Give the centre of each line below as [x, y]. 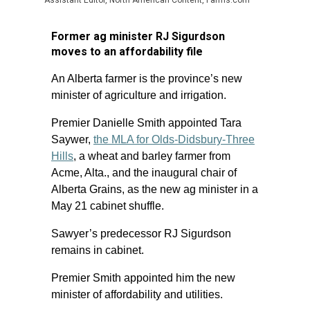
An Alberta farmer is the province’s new [147, 79]
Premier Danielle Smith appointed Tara [146, 123]
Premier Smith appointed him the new [143, 278]
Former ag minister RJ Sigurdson [138, 36]
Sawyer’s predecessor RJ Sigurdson [141, 234]
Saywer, [72, 139]
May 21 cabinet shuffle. [108, 206]
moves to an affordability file [127, 52]
